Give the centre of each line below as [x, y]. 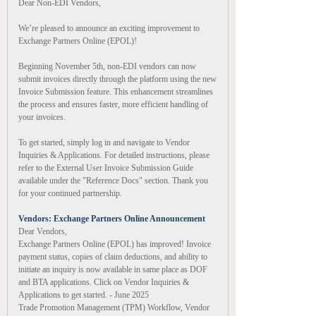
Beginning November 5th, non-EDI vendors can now [107, 66]
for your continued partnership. [70, 193]
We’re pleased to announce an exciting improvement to [109, 28]
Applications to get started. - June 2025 [84, 295]
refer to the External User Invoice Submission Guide [106, 168]
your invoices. [42, 117]
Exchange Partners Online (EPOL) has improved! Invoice [115, 244]
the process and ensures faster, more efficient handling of [113, 104]
